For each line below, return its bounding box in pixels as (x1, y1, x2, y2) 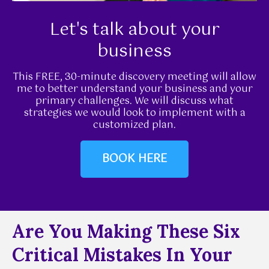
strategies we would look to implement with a (23, 105, 246, 122)
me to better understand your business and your (16, 81, 253, 98)
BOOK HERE (102, 150, 167, 169)
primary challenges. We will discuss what (35, 93, 234, 110)
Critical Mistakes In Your (12, 243, 232, 267)
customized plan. (93, 117, 176, 134)
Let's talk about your (49, 16, 220, 44)
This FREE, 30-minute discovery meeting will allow (13, 69, 256, 86)
